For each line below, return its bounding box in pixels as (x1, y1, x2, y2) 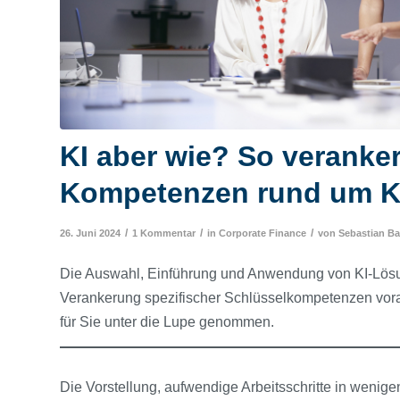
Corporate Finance (219, 227, 306, 238)
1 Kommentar (132, 227, 196, 238)
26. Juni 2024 (60, 227, 121, 238)
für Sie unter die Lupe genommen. (60, 314, 278, 330)
